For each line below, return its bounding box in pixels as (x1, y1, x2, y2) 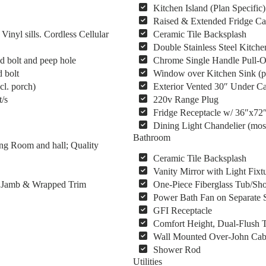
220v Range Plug (153, 94, 219, 104)
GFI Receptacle (153, 205, 213, 216)
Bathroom (133, 132, 170, 142)
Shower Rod (153, 244, 201, 255)
